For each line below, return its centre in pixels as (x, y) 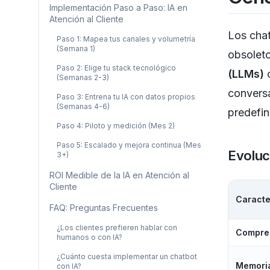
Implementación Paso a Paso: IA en (118, 8)
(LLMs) (246, 74)
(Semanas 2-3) (83, 77)
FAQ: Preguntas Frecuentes (104, 208)
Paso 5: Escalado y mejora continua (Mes (129, 145)
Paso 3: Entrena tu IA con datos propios (126, 97)
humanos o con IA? (89, 237)
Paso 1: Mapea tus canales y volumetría (126, 39)
